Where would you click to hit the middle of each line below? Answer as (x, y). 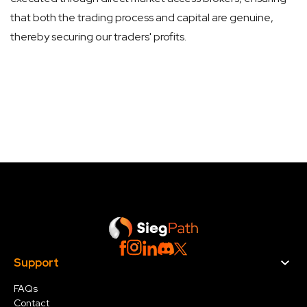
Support (36, 263)
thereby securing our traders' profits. (98, 37)
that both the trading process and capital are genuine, (142, 17)
